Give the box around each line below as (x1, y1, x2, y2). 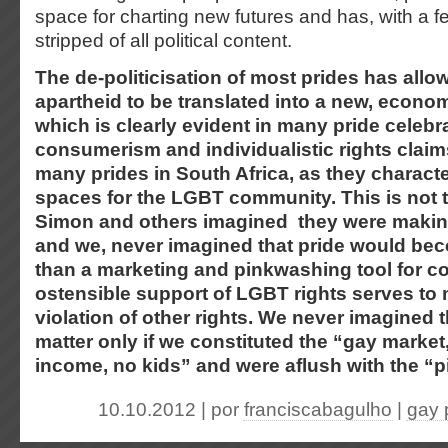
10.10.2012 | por (98, 399, 244, 420)
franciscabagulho (244, 399, 392, 420)
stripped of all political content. (35, 30, 297, 51)
